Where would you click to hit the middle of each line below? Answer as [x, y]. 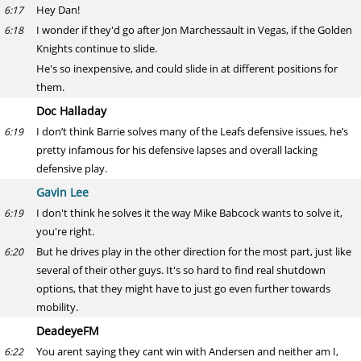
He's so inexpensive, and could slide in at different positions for [187, 68]
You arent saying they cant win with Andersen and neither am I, [187, 351]
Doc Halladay [71, 111]
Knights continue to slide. [97, 48]
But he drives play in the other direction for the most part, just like [194, 251]
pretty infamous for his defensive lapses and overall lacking [177, 150]
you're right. [65, 231]
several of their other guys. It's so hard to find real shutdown [181, 270]
